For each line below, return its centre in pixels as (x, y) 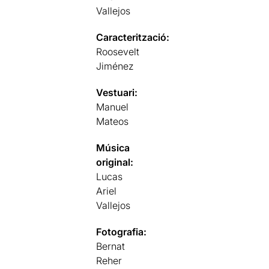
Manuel (113, 107)
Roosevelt (118, 51)
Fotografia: (122, 231)
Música (113, 147)
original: (115, 162)
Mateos (113, 121)
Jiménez (115, 66)
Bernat (111, 246)
